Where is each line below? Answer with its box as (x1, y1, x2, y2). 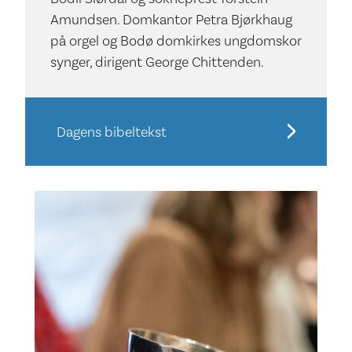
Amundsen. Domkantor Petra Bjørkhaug (50, 10, 292, 27)
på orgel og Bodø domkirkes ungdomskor (50, 31, 302, 49)
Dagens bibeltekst (57, 123, 167, 140)
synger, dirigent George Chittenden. (50, 53, 264, 70)
